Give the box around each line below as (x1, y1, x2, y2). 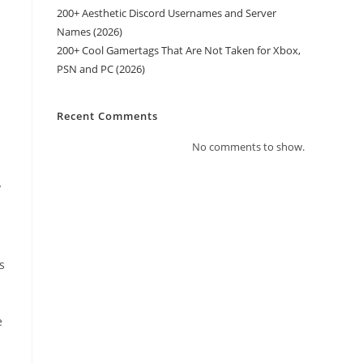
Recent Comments (57, 109, 158, 123)
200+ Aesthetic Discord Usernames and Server (57, 6, 276, 20)
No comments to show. (192, 139, 305, 154)
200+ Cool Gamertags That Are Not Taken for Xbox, (57, 43, 301, 58)
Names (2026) (57, 24, 122, 39)
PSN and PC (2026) (57, 62, 145, 76)
